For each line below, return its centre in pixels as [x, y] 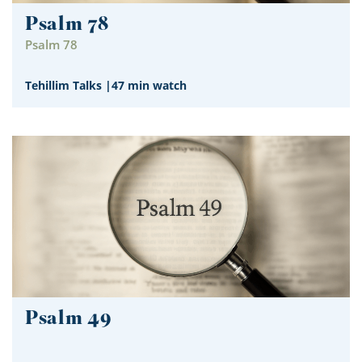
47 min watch [149, 85]
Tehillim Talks [63, 85]
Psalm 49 [69, 319]
